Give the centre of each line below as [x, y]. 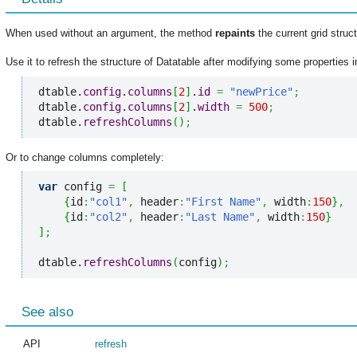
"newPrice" [261, 91]
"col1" [108, 202]
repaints [235, 33]
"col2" [108, 217]
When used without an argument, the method [110, 33]
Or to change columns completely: [85, 157]
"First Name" [223, 202]
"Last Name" [220, 217]
